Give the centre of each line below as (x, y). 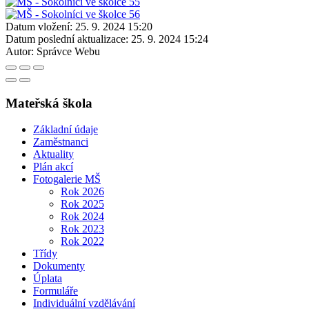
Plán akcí (53, 167)
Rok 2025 (82, 204)
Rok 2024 (82, 217)
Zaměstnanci (61, 142)
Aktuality (53, 154)
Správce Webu (68, 51)
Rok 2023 (82, 229)
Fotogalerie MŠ (67, 179)
